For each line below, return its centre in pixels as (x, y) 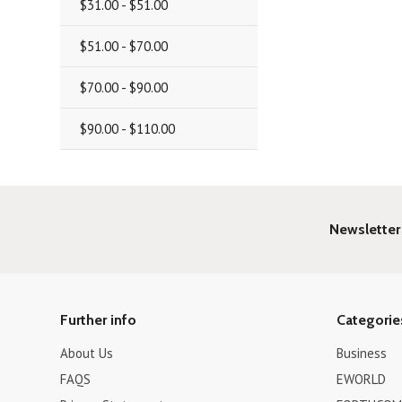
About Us (87, 353)
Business (361, 353)
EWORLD (361, 379)
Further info (99, 320)
